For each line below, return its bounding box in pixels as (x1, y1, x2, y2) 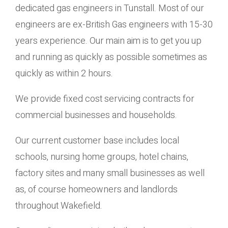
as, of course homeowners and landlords (15, 183, 178, 196)
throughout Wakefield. (15, 199, 102, 213)
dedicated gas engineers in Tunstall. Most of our (15, 2, 204, 15)
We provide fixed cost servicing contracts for (15, 92, 194, 106)
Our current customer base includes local (15, 134, 179, 148)
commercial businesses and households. (15, 108, 177, 122)
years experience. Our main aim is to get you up (15, 34, 202, 48)
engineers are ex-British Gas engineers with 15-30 (15, 18, 213, 32)
